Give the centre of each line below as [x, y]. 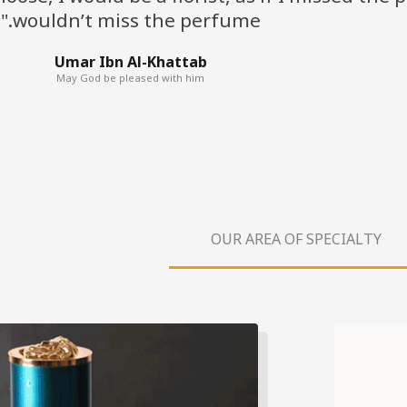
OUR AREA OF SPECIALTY [296, 239]
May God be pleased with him [131, 78]
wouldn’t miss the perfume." [136, 20]
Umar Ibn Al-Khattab [130, 62]
